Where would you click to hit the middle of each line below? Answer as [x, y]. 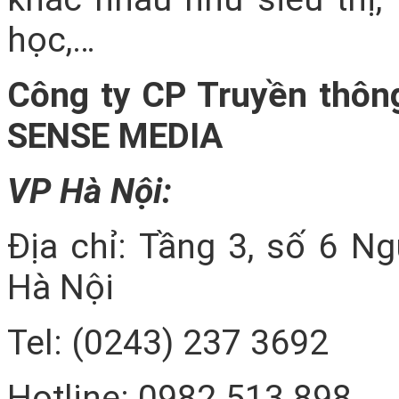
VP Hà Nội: [90, 192]
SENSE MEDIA [115, 137]
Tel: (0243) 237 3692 [168, 343]
